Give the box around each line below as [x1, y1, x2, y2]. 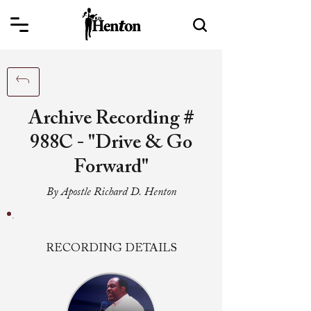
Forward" [74, 158, 149, 177]
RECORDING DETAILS [45, 243, 177, 255]
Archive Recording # [28, 109, 194, 128]
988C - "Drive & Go [30, 133, 192, 153]
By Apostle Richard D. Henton [46, 187, 176, 198]
